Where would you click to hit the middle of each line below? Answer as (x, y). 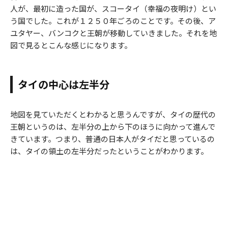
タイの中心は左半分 (64, 84)
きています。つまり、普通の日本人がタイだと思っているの (112, 139)
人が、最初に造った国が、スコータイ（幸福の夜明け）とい (113, 9)
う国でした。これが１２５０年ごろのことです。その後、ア (113, 21)
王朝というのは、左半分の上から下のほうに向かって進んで (113, 127)
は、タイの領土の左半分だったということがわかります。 (109, 151)
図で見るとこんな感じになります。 (71, 45)
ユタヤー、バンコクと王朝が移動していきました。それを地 (113, 33)
